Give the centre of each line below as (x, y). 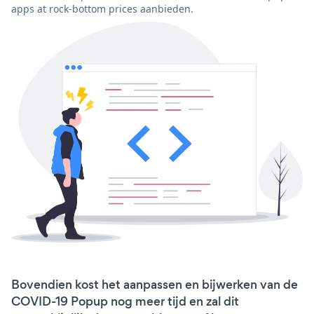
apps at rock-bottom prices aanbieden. (102, 8)
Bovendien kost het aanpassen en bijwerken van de (155, 285)
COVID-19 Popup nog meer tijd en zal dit (125, 302)
